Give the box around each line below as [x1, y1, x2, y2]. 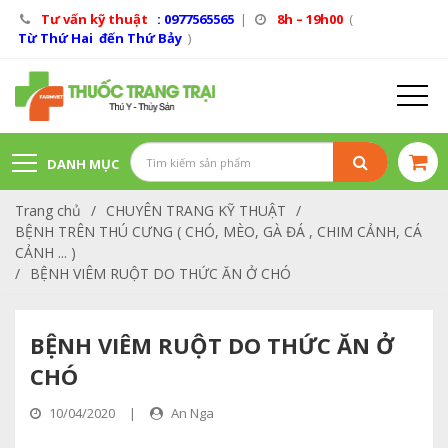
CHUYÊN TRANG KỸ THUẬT [106, 201, 286, 220]
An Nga [168, 404, 214, 422]
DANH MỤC [47, 155, 119, 173]
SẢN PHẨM [12, 212, 81, 230]
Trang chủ [15, 201, 81, 220]
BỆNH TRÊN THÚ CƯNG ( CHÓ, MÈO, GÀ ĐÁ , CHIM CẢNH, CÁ [15, 222, 422, 241]
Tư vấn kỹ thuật [41, 10, 148, 28]
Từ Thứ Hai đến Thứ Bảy [18, 29, 182, 47]
